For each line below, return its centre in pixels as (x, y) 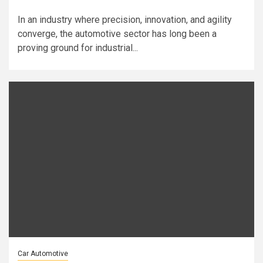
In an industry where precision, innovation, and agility (125, 19)
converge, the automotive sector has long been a (117, 33)
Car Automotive (43, 253)
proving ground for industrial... (78, 48)
